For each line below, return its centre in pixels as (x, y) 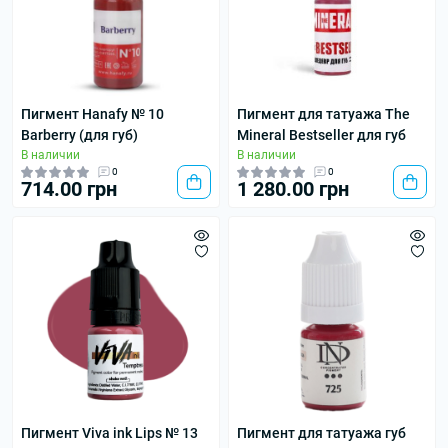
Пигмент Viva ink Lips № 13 (109, 433)
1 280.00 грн (293, 189)
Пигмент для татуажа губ (321, 433)
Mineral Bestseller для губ (321, 135)
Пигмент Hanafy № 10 (92, 114)
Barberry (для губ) (79, 135)
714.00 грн (69, 189)
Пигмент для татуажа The (323, 114)
